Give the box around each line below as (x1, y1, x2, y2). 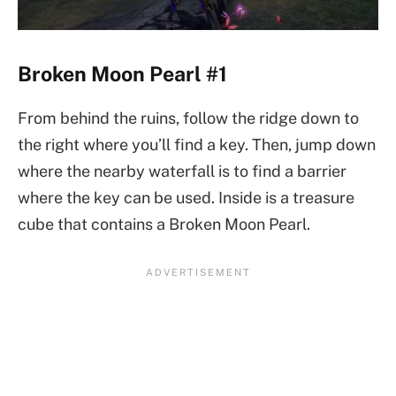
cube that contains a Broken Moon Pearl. (18, 214, 310, 233)
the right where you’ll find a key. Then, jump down (18, 134, 376, 154)
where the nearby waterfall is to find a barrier (18, 161, 346, 180)
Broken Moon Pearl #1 (18, 62, 227, 87)
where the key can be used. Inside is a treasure (18, 187, 354, 207)
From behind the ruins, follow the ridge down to (18, 108, 359, 127)
